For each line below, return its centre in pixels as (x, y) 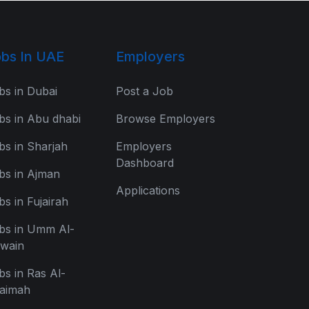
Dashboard (145, 163)
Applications (148, 190)
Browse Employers (166, 119)
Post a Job (144, 91)
